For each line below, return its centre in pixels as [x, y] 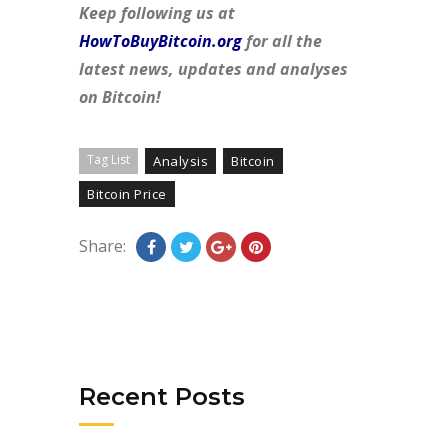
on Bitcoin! [120, 97]
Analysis [180, 161]
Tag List [108, 160]
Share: [102, 246]
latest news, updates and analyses [213, 69]
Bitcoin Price [127, 194]
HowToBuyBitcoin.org [160, 41]
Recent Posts [162, 397]
